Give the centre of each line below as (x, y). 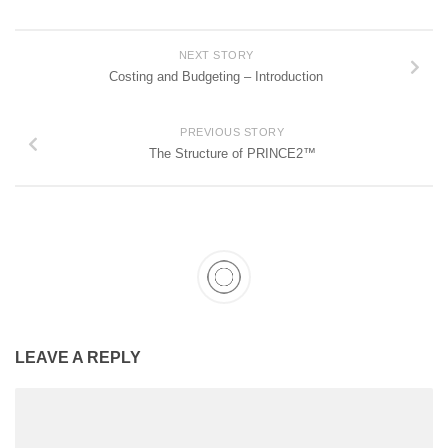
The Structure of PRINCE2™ (232, 154)
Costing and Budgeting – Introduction (216, 77)
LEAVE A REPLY (78, 358)
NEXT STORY (216, 55)
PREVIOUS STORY (232, 132)
